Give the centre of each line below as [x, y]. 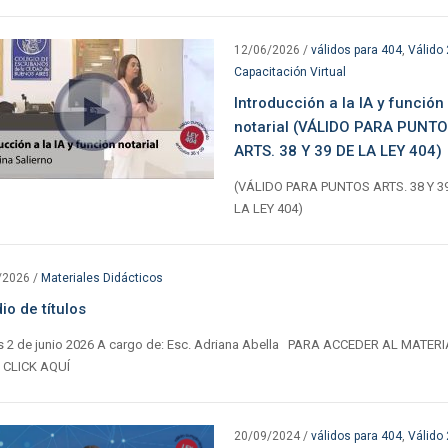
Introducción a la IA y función [338, 102]
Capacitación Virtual [289, 71]
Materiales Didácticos [101, 277]
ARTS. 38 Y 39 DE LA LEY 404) [337, 150]
